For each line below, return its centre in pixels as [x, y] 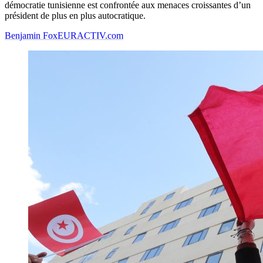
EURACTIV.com [90, 36]
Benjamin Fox [31, 36]
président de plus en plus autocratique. [75, 16]
